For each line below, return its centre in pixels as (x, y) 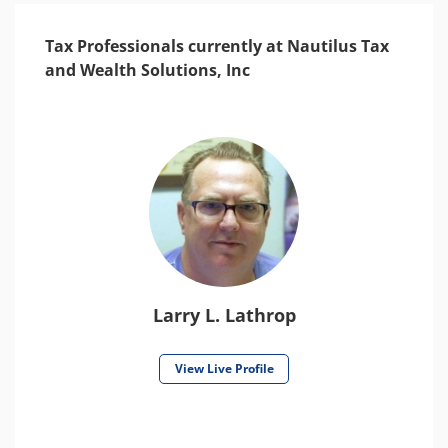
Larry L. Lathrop (224, 315)
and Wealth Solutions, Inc (147, 70)
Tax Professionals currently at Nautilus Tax (217, 46)
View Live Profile (224, 368)
